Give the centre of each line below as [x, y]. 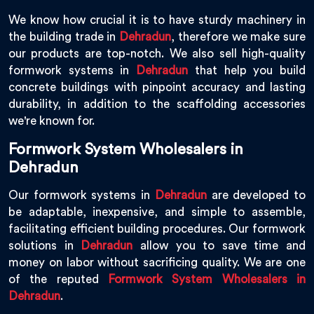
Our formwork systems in [82, 196]
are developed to [256, 196]
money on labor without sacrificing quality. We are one [157, 263]
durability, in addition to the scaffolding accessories [157, 104]
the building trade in [64, 37]
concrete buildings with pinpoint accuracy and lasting [157, 88]
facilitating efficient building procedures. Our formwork [157, 229]
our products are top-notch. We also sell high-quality [157, 54]
